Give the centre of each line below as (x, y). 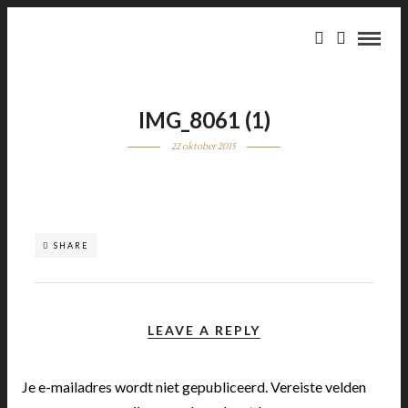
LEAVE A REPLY (204, 330)
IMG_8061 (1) (204, 120)
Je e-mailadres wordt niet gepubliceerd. (145, 387)
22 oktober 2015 (204, 146)
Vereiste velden (319, 387)
